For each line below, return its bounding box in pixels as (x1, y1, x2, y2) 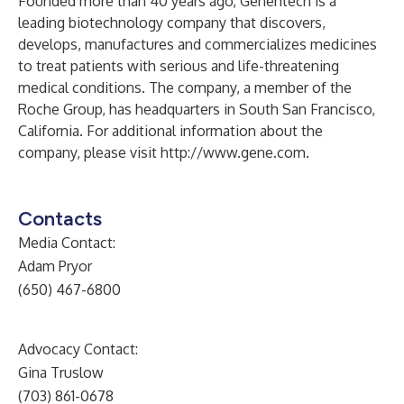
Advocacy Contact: (18, 340, 138, 358)
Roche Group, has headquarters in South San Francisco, (18, 100, 375, 118)
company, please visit (18, 143, 161, 161)
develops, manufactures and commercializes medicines (18, 35, 377, 53)
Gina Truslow (18, 363, 104, 381)
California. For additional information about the (18, 122, 323, 140)
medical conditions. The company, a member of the (18, 78, 352, 96)
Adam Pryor (18, 257, 92, 275)
